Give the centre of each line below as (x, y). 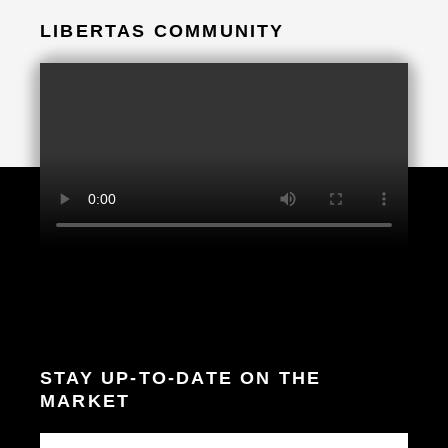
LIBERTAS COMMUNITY (162, 31)
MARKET (85, 401)
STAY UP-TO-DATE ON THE (181, 378)
